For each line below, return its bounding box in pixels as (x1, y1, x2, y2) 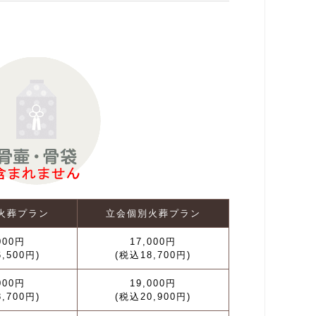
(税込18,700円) (115, 250, 191, 260)
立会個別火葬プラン (105, 208, 201, 219)
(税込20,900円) (115, 291, 191, 302)
